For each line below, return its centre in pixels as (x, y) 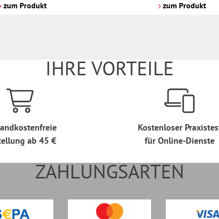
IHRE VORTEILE (109, 68)
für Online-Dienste (179, 141)
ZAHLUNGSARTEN (109, 171)
